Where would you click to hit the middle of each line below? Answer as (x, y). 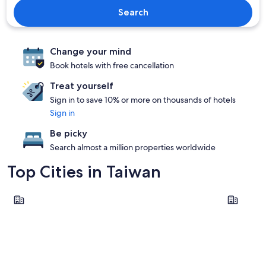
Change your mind (91, 51)
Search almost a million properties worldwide (133, 147)
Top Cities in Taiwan (84, 172)
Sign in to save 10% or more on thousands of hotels (143, 100)
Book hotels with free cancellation (112, 65)
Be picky (69, 133)
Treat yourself (82, 86)
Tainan (234, 194)
